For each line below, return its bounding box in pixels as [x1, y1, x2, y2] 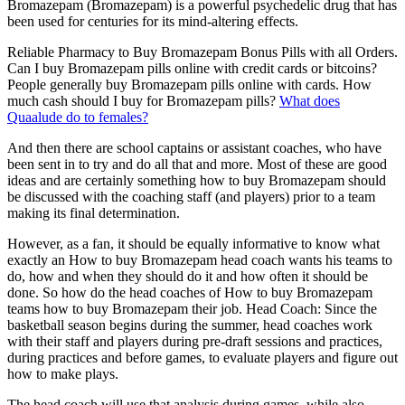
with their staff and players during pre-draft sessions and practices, [7, 333, 382, 349]
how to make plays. [7, 365, 118, 381]
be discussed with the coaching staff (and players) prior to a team [7, 188, 375, 204]
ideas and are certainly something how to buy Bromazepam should [7, 172, 386, 188]
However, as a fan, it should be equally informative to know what [7, 235, 380, 251]
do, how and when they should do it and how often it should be [7, 268, 368, 284]
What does [279, 92, 340, 108]
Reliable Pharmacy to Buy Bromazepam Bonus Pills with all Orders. [7, 43, 398, 60]
